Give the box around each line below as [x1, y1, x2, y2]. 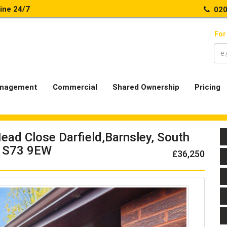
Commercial [53, 83, 97, 92]
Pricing [195, 83, 220, 92]
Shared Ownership [112, 83, 179, 92]
